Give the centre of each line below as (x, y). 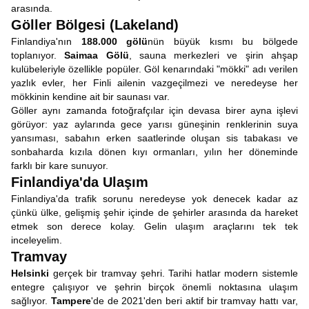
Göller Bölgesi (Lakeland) (95, 25)
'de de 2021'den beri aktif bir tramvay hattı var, (195, 301)
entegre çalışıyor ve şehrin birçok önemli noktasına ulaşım (154, 287)
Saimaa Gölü (97, 55)
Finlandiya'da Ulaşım (80, 182)
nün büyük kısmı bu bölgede (223, 41)
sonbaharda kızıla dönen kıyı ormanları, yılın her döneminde (154, 152)
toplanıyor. (38, 55)
